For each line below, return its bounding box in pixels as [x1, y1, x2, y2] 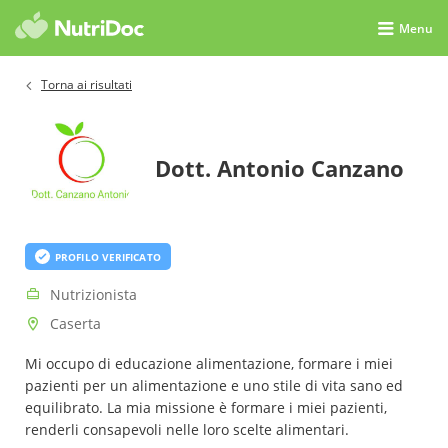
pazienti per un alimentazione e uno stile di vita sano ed [25, 376, 403, 395]
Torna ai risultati [41, 76, 132, 93]
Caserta [50, 314, 101, 333]
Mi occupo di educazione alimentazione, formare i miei [25, 354, 393, 373]
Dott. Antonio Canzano [155, 153, 404, 183]
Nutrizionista [50, 285, 137, 304]
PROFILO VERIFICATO [55, 249, 161, 264]
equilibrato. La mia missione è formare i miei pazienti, [25, 398, 387, 417]
